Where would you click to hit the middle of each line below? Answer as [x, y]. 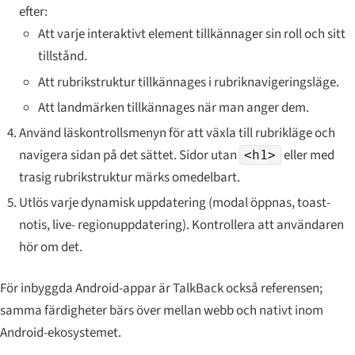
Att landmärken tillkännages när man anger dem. [173, 107]
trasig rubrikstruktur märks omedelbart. [129, 177]
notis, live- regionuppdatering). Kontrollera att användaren [181, 225]
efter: [33, 12]
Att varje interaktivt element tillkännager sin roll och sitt [191, 34]
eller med [307, 155]
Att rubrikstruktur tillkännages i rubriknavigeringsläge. [188, 82]
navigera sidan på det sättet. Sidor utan [129, 155]
